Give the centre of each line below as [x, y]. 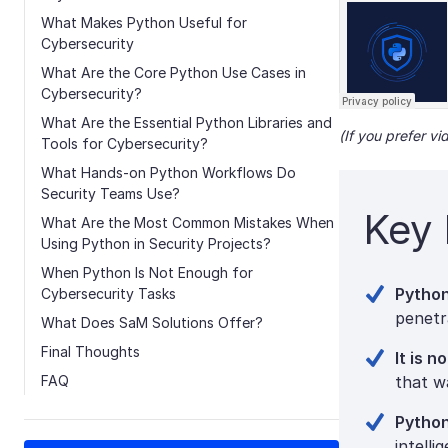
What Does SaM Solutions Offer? [152, 322]
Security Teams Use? [110, 193]
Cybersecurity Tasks [108, 293]
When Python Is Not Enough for [147, 272]
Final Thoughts [90, 351]
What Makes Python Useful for [144, 22]
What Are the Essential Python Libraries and [186, 122]
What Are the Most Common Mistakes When [187, 222]
